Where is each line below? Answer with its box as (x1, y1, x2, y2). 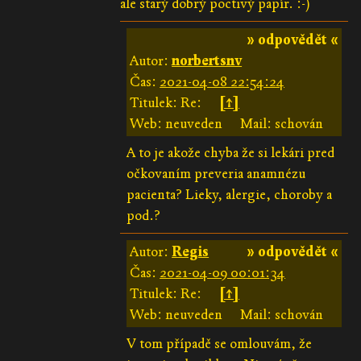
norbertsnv (172, 52, 243, 69)
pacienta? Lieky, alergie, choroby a (127, 185, 333, 203)
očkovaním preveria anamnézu (127, 164, 306, 182)
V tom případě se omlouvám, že (127, 334, 313, 352)
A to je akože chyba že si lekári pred (127, 143, 335, 161)
